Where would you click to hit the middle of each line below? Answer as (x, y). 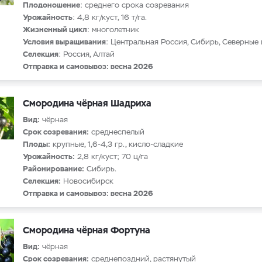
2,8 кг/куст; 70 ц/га (111, 156)
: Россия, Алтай (87, 54)
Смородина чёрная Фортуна (87, 230)
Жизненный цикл (55, 30)
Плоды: (37, 144)
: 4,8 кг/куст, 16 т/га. (110, 17)
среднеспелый (117, 132)
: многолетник (113, 30)
